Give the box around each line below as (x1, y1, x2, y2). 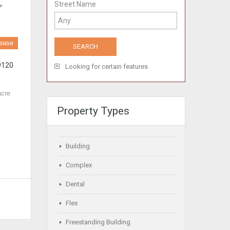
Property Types (57, 105, 129, 117)
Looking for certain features (64, 63, 148, 70)
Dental (66, 180, 85, 188)
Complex (66, 161, 92, 169)
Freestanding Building (66, 218, 130, 226)
